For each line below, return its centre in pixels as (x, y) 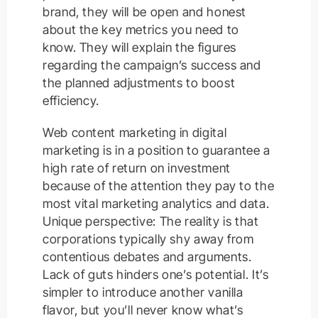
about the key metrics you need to (141, 30)
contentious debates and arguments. (147, 257)
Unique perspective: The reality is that (151, 221)
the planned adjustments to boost (139, 83)
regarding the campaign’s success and (152, 65)
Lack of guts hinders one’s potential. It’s (156, 275)
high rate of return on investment (137, 168)
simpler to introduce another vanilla (143, 292)
